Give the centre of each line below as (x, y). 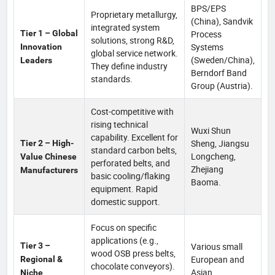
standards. (112, 79)
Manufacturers (49, 170)
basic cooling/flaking (130, 176)
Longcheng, (213, 156)
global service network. (134, 53)
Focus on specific (124, 227)
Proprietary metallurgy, (134, 14)
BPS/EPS (208, 8)
